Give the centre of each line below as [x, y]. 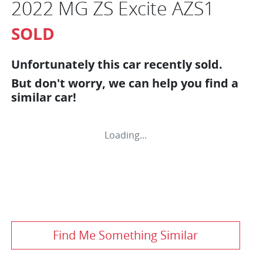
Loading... [125, 135]
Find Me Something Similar [126, 235]
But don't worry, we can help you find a [125, 83]
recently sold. [182, 64]
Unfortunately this [67, 64]
